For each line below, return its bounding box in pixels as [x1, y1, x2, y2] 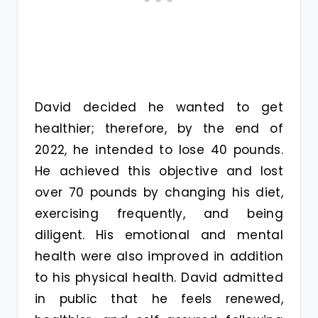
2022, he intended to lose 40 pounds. [35, 141, 283, 158]
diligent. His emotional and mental [35, 226, 283, 243]
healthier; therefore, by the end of [35, 119, 283, 137]
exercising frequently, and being [35, 204, 283, 222]
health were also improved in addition [35, 247, 283, 265]
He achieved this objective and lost [35, 162, 283, 180]
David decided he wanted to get [35, 98, 283, 116]
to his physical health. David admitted [35, 268, 283, 286]
